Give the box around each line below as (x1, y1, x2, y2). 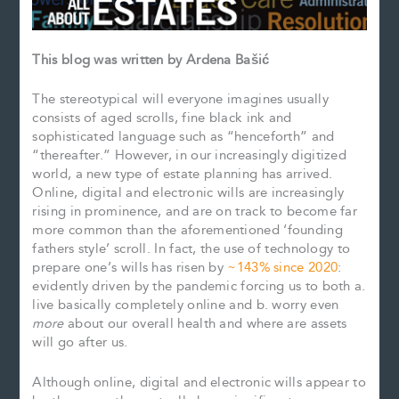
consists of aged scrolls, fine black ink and (32, 108, 292, 129)
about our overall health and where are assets (63, 313, 347, 335)
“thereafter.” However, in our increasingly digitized (32, 145, 347, 167)
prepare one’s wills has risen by (32, 257, 228, 279)
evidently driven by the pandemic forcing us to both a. (32, 276, 366, 297)
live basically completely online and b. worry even (32, 295, 339, 316)
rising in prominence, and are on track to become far (32, 201, 358, 223)
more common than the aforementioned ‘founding (32, 220, 343, 241)
